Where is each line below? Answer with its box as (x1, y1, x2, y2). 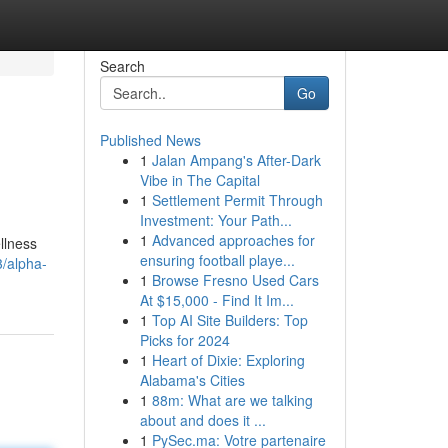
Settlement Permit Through (151, 190, 323, 210)
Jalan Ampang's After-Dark (151, 150, 321, 170)
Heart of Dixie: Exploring (151, 350, 305, 370)
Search (99, 56, 145, 76)
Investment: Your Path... (139, 210, 292, 230)
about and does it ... (139, 410, 266, 430)
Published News (99, 130, 201, 150)
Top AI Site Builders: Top (151, 310, 308, 330)
